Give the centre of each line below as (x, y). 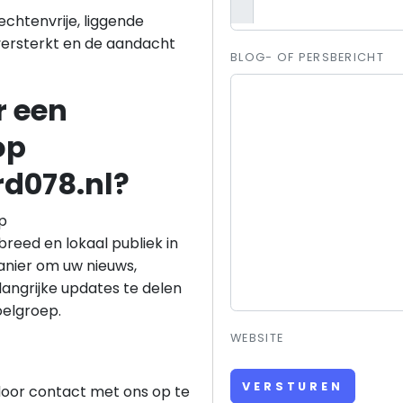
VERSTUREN (293, 386)
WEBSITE (257, 338)
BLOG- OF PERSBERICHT (307, 58)
